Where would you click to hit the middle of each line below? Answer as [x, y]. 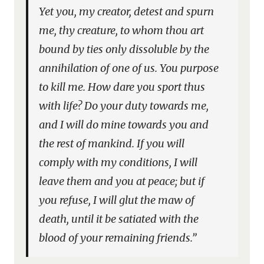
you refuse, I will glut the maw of [117, 200]
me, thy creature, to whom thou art [122, 30]
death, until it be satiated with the [119, 219]
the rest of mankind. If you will [112, 143]
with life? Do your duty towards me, [124, 106]
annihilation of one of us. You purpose [129, 68]
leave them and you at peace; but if [122, 181]
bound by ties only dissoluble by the [124, 49]
